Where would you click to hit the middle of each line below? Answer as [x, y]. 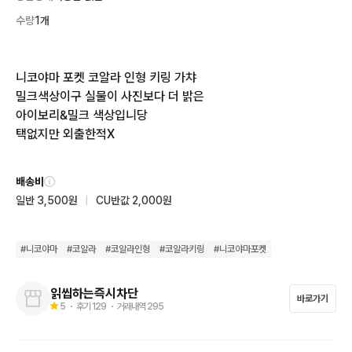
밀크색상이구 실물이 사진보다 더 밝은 [110, 96]
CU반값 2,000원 [134, 200]
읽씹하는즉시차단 [94, 293]
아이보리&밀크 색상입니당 [82, 115]
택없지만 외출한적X [65, 134]
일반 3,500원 [47, 200]
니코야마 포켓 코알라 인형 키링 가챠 [106, 77]
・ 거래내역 [126, 306]
